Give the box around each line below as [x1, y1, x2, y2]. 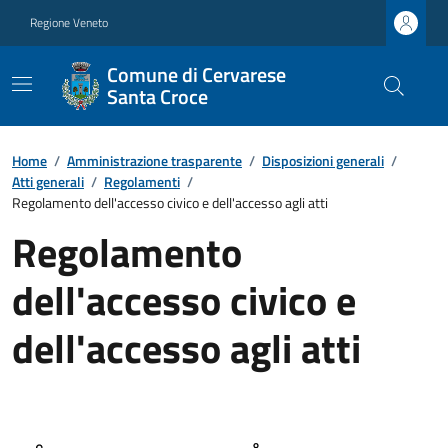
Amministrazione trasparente [67, 150, 242, 171]
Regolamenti [104, 171, 180, 192]
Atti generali [12, 171, 84, 192]
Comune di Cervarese [106, 59, 286, 90]
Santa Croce [106, 81, 208, 112]
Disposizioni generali [262, 150, 384, 171]
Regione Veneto [30, 13, 108, 32]
